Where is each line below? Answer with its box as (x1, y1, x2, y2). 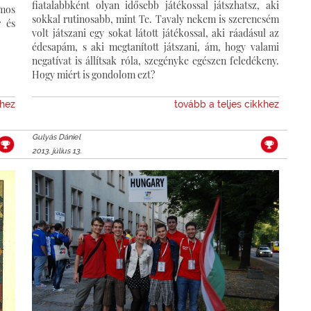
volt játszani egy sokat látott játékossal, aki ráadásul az (32, 26, 279, 40)
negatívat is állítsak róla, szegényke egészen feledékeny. (32, 53, 279, 67)
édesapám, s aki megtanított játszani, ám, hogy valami (32, 40, 279, 53)
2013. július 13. (32, 146, 81, 155)
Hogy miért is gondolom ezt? (32, 67, 180, 81)
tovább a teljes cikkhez (174, 98, 279, 110)
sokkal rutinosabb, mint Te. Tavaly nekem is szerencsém (32, 12, 279, 26)
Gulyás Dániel (32, 132, 81, 142)
